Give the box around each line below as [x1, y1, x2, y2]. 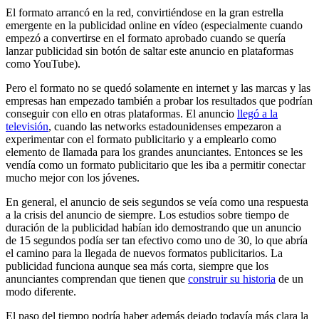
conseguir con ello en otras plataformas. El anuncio [6, 107, 237, 120]
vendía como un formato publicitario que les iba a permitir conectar [6, 158, 305, 171]
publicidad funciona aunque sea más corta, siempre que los [6, 259, 268, 272]
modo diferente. [6, 285, 76, 298]
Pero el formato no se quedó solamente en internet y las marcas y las [6, 81, 310, 94]
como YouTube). [6, 57, 80, 70]
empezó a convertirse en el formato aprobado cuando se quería [6, 31, 286, 44]
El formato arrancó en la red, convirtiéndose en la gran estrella [6, 6, 283, 19]
